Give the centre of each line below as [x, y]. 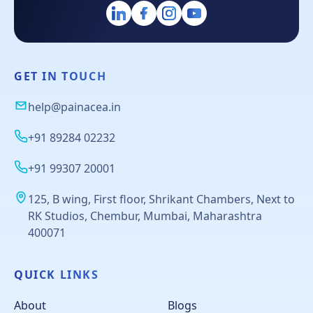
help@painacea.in [74, 107]
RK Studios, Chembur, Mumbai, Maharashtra [145, 216]
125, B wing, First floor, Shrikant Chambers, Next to [161, 199]
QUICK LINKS [57, 274]
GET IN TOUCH [60, 76]
